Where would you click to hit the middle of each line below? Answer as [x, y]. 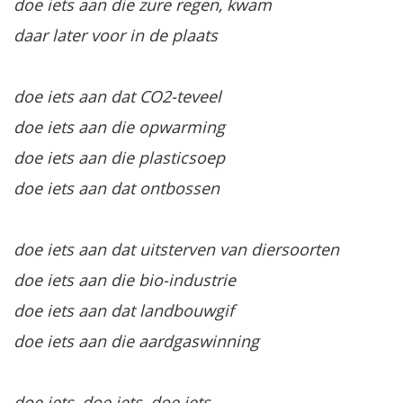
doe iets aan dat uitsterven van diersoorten [176, 249]
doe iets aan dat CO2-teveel [117, 96]
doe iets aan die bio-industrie [125, 279]
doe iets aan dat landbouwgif [124, 310]
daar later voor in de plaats [116, 35]
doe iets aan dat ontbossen [116, 188]
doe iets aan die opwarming [119, 126]
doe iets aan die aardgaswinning [136, 340]
